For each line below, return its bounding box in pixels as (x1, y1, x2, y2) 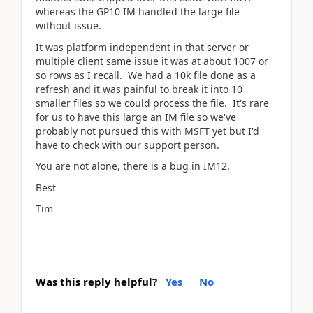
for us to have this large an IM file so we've (36, 110, 236, 124)
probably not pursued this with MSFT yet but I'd (36, 124, 259, 138)
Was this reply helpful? (36, 274, 157, 289)
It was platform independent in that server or (36, 40, 249, 54)
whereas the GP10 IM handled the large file (36, 5, 240, 18)
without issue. (36, 19, 107, 32)
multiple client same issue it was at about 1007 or (36, 54, 268, 68)
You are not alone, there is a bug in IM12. (36, 159, 230, 173)
